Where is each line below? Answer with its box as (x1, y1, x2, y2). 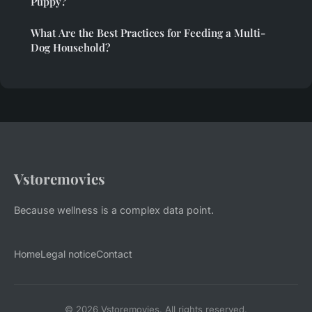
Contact (96, 248, 132, 260)
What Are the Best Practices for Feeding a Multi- (31, 26, 265, 40)
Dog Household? (31, 40, 110, 55)
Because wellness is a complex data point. (14, 204, 214, 217)
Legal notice (40, 248, 96, 260)
